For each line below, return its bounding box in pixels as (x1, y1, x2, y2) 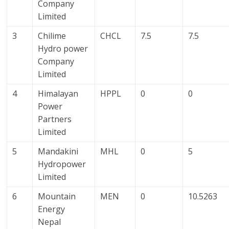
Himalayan (38, 88, 79, 100)
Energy (38, 203, 65, 215)
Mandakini (38, 146, 79, 157)
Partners (38, 113, 72, 125)
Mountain (38, 191, 76, 202)
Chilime (38, 30, 66, 42)
